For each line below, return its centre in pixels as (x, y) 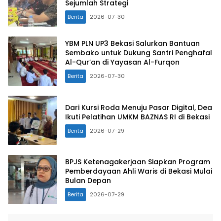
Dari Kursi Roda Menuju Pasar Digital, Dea (139, 107)
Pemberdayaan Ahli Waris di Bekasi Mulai (139, 171)
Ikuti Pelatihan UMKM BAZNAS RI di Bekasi (137, 117)
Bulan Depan (89, 181)
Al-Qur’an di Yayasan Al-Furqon (122, 62)
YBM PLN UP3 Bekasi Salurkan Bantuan (132, 44)
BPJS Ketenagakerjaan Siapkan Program (138, 162)
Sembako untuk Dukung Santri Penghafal (139, 53)
